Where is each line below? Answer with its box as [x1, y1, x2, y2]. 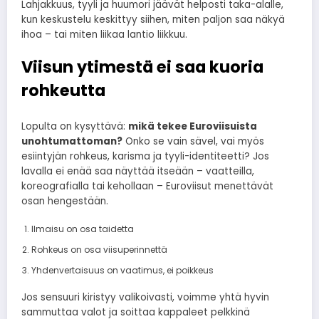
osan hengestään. [21, 194, 108, 208]
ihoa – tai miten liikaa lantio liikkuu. [21, 27, 187, 41]
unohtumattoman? [21, 134, 122, 148]
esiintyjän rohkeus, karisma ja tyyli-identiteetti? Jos [21, 149, 269, 163]
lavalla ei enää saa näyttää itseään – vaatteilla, [21, 164, 254, 178]
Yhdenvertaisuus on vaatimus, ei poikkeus [31, 263, 214, 276]
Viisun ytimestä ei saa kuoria [21, 56, 263, 79]
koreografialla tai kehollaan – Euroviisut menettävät [21, 179, 273, 193]
